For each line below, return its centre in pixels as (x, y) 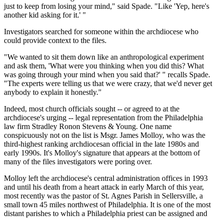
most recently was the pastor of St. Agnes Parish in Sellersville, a (103, 196)
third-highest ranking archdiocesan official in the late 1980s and (101, 144)
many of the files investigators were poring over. (78, 161)
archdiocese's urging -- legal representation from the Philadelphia (103, 117)
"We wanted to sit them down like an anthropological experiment (104, 57)
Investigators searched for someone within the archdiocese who (101, 31)
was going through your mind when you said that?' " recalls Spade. (107, 74)
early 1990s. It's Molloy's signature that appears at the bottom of (102, 153)
